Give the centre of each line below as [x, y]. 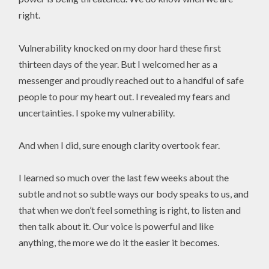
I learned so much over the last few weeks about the [124, 177]
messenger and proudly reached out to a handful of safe [131, 80]
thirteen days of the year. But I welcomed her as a [118, 64]
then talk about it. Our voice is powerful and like [116, 226]
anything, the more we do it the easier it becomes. [119, 242]
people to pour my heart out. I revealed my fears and [125, 96]
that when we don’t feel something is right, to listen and [130, 210]
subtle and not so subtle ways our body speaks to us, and [134, 193]
